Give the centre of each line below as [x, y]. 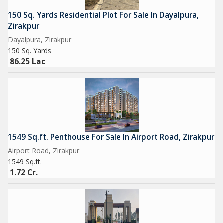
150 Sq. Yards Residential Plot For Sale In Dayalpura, [103, 15]
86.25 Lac [28, 61]
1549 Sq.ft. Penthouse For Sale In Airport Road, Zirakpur [111, 137]
